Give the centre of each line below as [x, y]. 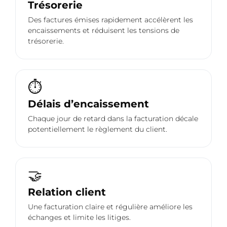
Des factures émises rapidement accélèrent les [110, 20]
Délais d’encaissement [88, 104]
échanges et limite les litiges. [79, 218]
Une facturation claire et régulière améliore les [110, 207]
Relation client [67, 192]
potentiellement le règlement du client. [98, 129]
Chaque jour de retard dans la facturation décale [113, 119]
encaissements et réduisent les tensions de [104, 31]
